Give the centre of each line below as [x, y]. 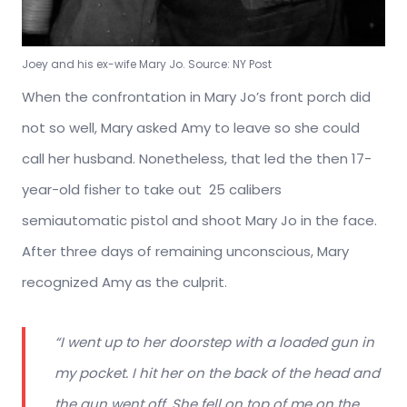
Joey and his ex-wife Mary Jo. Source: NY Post [147, 65]
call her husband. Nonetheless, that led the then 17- [197, 159]
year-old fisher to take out [114, 190]
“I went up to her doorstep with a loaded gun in [214, 342]
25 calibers [245, 190]
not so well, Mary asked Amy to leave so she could [191, 128]
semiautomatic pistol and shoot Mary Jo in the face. [199, 221]
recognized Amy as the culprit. [126, 283]
